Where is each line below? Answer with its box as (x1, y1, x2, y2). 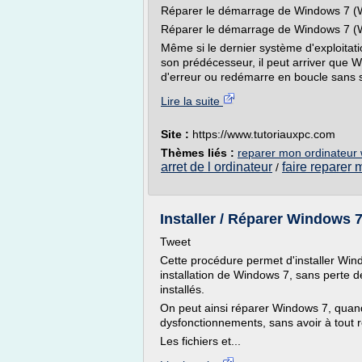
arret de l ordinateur (161, 160, 272, 174)
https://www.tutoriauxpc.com (192, 128, 335, 141)
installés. (160, 283, 204, 296)
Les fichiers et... (160, 335, 241, 347)
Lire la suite (161, 95, 223, 107)
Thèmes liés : (161, 146, 238, 159)
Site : (161, 128, 192, 141)
